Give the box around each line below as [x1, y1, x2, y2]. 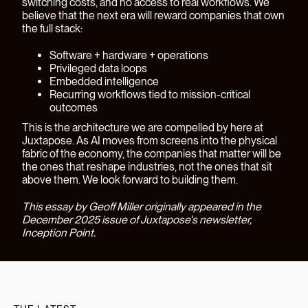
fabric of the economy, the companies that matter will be [22, 147, 281, 161]
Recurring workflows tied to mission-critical [49, 88, 250, 102]
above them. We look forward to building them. [22, 173, 238, 187]
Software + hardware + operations [49, 49, 208, 63]
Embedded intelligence [49, 75, 159, 89]
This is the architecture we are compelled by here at [22, 121, 263, 135]
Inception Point [22, 226, 93, 240]
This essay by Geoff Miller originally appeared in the [22, 200, 261, 214]
